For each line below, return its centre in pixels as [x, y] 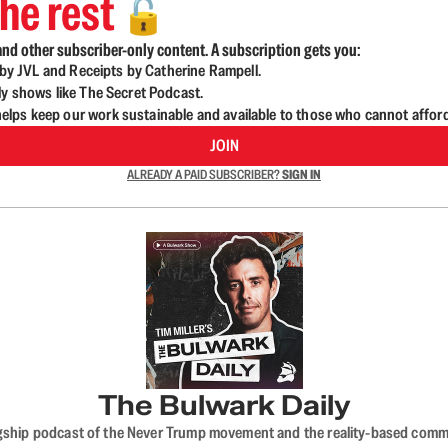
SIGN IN [301, 174]
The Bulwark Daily [224, 405]
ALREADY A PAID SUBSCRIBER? [204, 174]
